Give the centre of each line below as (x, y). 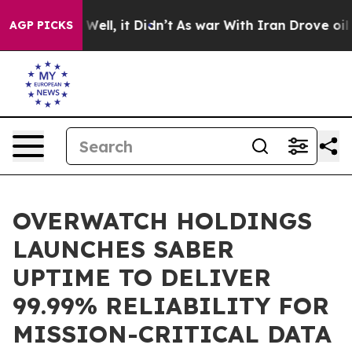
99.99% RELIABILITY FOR (171, 306)
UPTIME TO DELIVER (142, 277)
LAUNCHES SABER (123, 249)
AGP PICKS (41, 25)
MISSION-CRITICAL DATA (172, 334)
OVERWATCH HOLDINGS (162, 221)
